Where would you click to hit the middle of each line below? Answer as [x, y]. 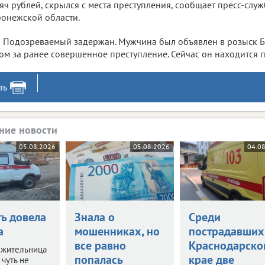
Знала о [94, 217]
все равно [100, 245]
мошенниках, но [117, 231]
